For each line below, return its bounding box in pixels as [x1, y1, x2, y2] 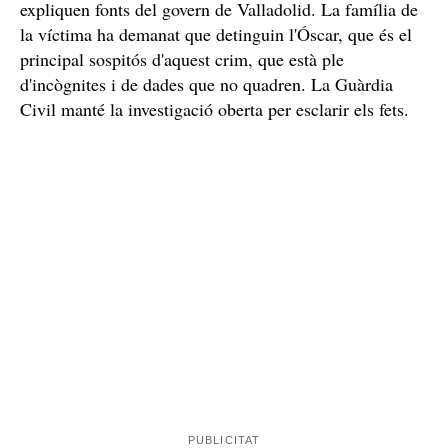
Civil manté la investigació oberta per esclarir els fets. [20, 96, 409, 121]
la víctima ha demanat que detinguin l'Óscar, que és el [20, 21, 412, 46]
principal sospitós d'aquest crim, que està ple [20, 46, 344, 71]
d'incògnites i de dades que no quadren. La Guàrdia [20, 71, 393, 96]
